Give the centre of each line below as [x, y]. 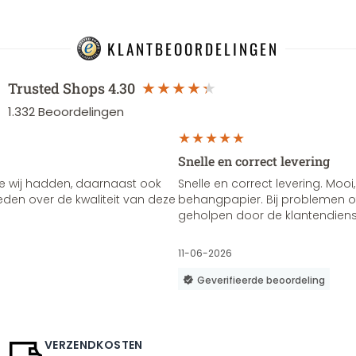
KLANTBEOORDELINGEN [193, 48]
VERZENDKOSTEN [94, 345]
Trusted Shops [56, 88]
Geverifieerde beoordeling [261, 280]
